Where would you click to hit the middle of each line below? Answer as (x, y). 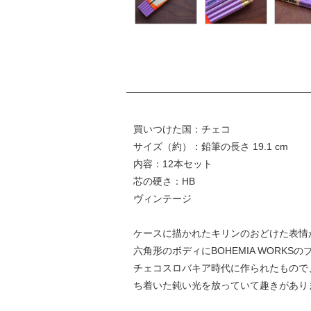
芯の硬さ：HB (164, 181)
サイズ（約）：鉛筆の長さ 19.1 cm (210, 146)
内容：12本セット (173, 163)
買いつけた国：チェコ (182, 129)
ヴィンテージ (162, 198)
